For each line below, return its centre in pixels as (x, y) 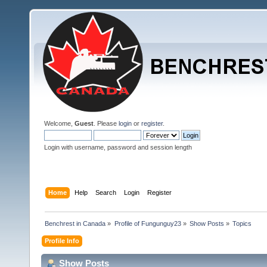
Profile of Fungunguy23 (148, 223)
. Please (106, 123)
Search (106, 192)
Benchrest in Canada (75, 223)
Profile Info (62, 240)
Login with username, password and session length (118, 147)
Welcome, (59, 123)
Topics (242, 223)
